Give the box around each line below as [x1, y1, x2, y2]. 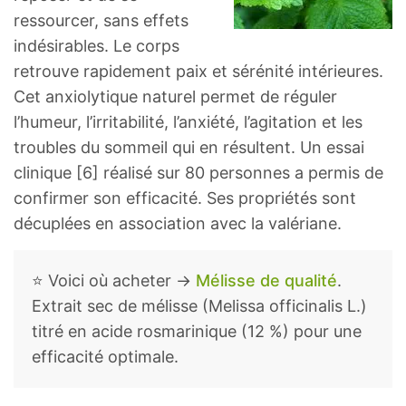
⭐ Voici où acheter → [32, 271, 196, 291]
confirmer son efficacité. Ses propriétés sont [14, 188, 356, 208]
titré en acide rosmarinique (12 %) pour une [32, 322, 362, 342]
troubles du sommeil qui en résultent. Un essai [14, 138, 364, 158]
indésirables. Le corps [14, 36, 179, 56]
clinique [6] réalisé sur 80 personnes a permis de [14, 163, 383, 183]
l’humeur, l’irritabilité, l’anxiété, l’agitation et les [14, 112, 362, 132]
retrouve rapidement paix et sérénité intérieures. [14, 62, 383, 82]
